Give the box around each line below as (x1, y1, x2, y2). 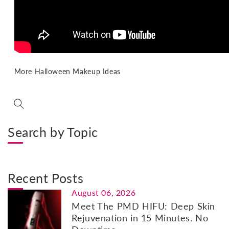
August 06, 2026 (72, 187, 136, 197)
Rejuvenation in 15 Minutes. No (72, 212, 209, 223)
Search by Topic (8, 124, 98, 140)
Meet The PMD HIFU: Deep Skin (72, 200, 215, 212)
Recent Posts (8, 170, 84, 186)
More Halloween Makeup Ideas (14, 66, 121, 76)
